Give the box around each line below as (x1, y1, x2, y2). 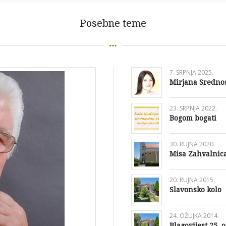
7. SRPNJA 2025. (169, 68, 213, 77)
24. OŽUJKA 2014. (169, 211, 219, 220)
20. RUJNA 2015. (169, 176, 215, 185)
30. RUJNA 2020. (169, 140, 215, 149)
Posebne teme (80, 17, 146, 29)
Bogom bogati (169, 114, 216, 123)
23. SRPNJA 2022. (169, 104, 217, 113)
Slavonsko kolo (169, 186, 221, 194)
